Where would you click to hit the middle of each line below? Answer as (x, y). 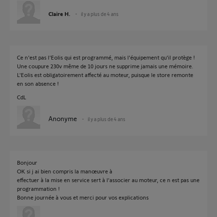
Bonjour (27, 162)
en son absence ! (38, 83)
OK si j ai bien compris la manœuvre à (65, 171)
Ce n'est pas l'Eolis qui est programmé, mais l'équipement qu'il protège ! (106, 57)
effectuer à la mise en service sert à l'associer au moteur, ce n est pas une (108, 180)
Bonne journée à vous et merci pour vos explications (83, 197)
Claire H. (59, 14)
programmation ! (38, 188)
